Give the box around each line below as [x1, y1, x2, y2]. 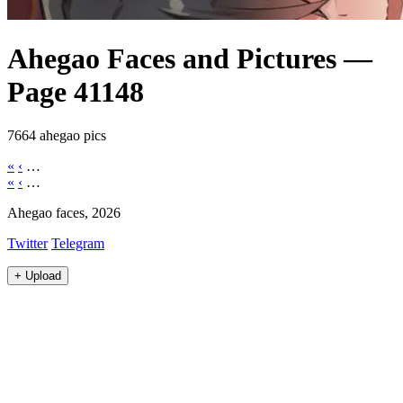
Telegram [51, 236, 104, 252]
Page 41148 [7, 75, 144, 108]
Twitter [7, 236, 48, 252]
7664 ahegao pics [7, 128, 106, 144]
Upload [25, 269, 61, 283]
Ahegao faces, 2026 [7, 205, 121, 221]
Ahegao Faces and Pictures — [7, 41, 372, 75]
